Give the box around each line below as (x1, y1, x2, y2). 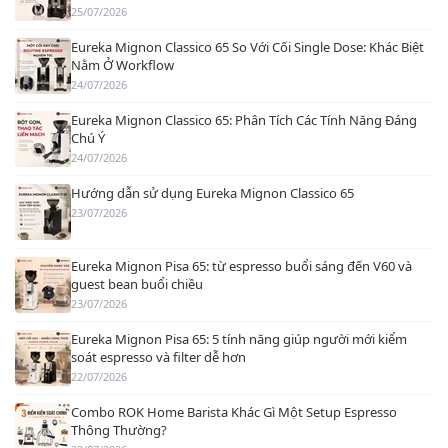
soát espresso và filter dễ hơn (71, 348, 246, 366)
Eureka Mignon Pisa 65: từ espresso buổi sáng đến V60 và (71, 257, 412, 275)
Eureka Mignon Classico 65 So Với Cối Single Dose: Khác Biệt (71, 38, 424, 56)
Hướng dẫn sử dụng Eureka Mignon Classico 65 (71, 184, 354, 202)
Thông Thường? (71, 421, 167, 439)
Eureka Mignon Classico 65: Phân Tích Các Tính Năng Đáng (71, 111, 417, 129)
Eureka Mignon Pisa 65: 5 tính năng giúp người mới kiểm (71, 330, 407, 348)
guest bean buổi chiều (71, 275, 203, 293)
